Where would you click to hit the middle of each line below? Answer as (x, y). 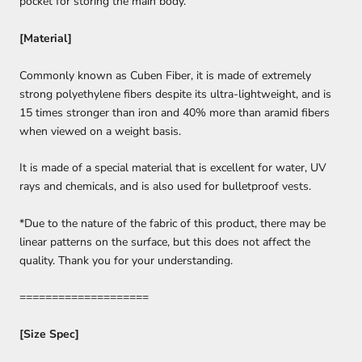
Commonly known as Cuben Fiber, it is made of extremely (165, 75)
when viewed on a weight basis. (100, 131)
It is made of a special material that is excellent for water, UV (173, 167)
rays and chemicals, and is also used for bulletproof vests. (165, 186)
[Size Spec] (49, 334)
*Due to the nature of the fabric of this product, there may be (173, 223)
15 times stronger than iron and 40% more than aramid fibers (175, 112)
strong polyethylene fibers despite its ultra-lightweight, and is (175, 94)
